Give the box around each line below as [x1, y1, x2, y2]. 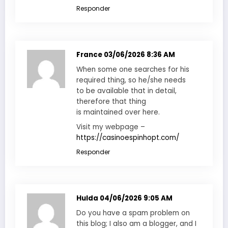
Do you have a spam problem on [76, 208, 190, 218]
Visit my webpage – [76, 122, 145, 132]
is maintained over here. [76, 107, 160, 117]
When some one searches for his [76, 64, 189, 74]
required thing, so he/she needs [76, 75, 186, 85]
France [76, 49, 104, 60]
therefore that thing [76, 96, 146, 106]
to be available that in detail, [76, 85, 177, 96]
